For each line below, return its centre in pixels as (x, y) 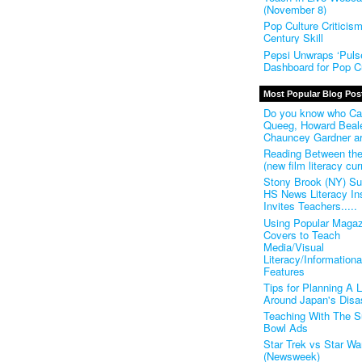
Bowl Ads (285, 328)
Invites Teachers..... (310, 206)
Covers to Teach (301, 234)
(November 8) (295, 10)
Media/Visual (293, 246)
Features (284, 271)
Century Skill (293, 38)
